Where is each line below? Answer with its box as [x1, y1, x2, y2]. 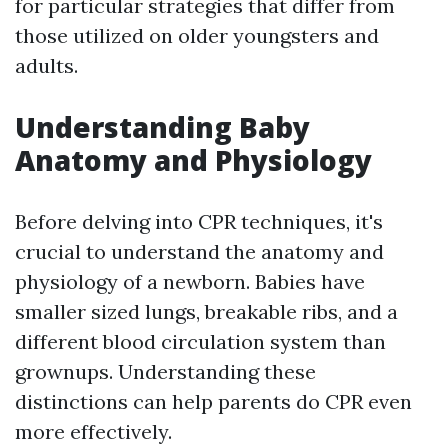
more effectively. [15, 419, 172, 444]
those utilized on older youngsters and [15, 23, 379, 48]
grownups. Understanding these [15, 359, 316, 384]
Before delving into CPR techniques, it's [15, 209, 383, 234]
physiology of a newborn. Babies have [15, 269, 365, 294]
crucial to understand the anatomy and [15, 239, 384, 264]
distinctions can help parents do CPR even [15, 389, 412, 414]
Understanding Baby [15, 108, 310, 146]
